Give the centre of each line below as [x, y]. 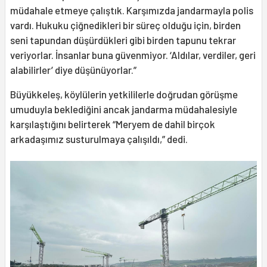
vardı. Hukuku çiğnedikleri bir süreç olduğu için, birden [125, 25]
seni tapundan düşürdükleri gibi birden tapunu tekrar [123, 40]
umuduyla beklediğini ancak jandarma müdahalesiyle [124, 109]
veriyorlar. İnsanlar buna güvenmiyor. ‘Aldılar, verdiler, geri [133, 55]
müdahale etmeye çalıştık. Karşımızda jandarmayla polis [132, 10]
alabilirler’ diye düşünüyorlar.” [73, 70]
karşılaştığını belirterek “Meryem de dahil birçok [113, 124]
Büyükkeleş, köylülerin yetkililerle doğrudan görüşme [124, 94]
